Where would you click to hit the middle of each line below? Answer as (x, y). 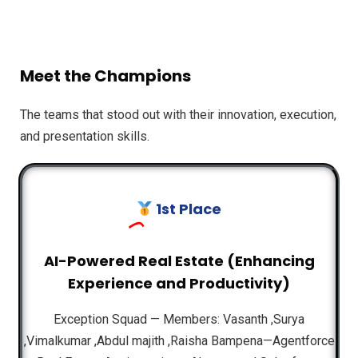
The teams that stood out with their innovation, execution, (178, 114)
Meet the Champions (105, 76)
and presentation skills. (85, 136)
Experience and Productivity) (179, 283)
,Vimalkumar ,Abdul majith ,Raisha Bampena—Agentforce (179, 340)
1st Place (187, 209)
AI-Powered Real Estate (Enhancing (179, 261)
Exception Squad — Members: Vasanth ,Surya (179, 319)
